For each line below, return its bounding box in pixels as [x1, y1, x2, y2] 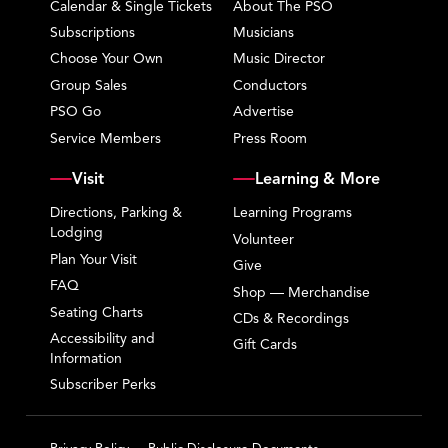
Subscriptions [50, 23, 136, 41]
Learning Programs [233, 204, 353, 222]
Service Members [50, 129, 162, 147]
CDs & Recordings [233, 310, 350, 328]
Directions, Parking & [50, 204, 183, 222]
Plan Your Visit [50, 250, 138, 268]
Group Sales [50, 76, 128, 94]
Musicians [233, 23, 295, 41]
